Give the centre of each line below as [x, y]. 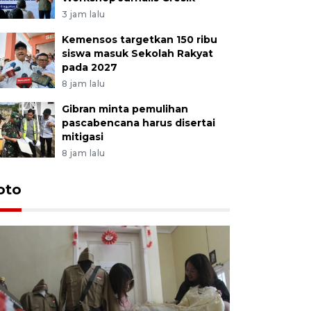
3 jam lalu [83, 14]
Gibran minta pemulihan [125, 109]
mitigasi [82, 136]
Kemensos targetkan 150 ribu [139, 39]
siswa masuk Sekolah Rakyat [137, 53]
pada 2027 [89, 67]
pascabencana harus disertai [138, 123]
